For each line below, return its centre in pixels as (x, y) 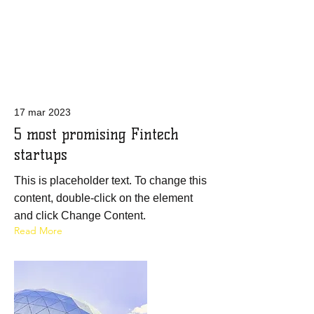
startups (41, 155)
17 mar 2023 (42, 112)
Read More (38, 231)
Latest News (112, 65)
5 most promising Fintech (96, 134)
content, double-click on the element (103, 198)
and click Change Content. (80, 216)
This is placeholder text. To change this (110, 180)
